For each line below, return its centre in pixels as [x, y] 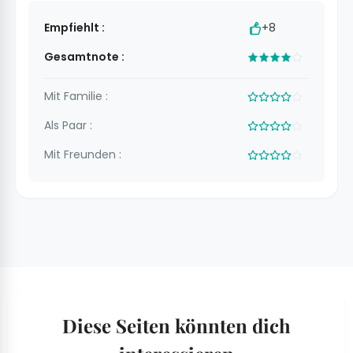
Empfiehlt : [74, 28]
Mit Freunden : [83, 155]
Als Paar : [68, 126]
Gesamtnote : [84, 57]
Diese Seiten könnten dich [176, 326]
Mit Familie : [76, 97]
